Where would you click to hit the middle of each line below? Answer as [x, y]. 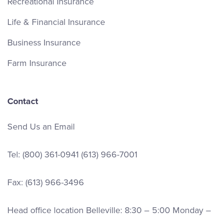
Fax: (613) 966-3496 [46, 182]
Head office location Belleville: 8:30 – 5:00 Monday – [109, 210]
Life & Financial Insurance [56, 22]
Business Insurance [44, 42]
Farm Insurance [37, 63]
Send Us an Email [41, 126]
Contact [23, 101]
